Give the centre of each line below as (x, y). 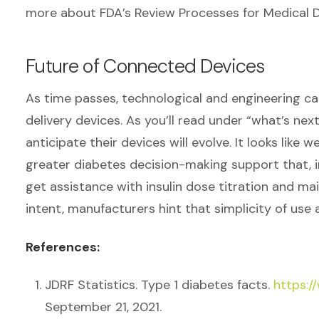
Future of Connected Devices (145, 66)
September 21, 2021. (103, 307)
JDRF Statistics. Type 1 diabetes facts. (159, 285)
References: (63, 247)
